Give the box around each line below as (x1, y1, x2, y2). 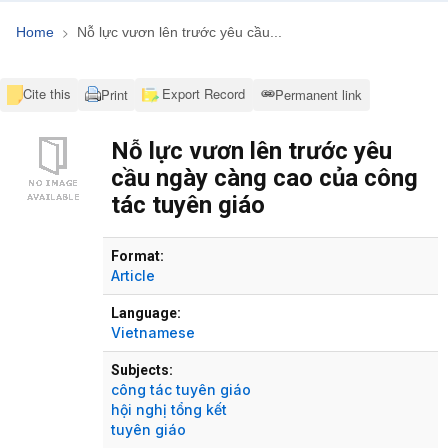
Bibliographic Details (103, 235, 221, 255)
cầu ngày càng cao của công (111, 163, 418, 192)
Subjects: (111, 361, 173, 378)
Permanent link (275, 84, 363, 104)
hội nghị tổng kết (111, 400, 227, 418)
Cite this (23, 83, 72, 103)
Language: (111, 304, 181, 321)
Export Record (158, 83, 246, 103)
